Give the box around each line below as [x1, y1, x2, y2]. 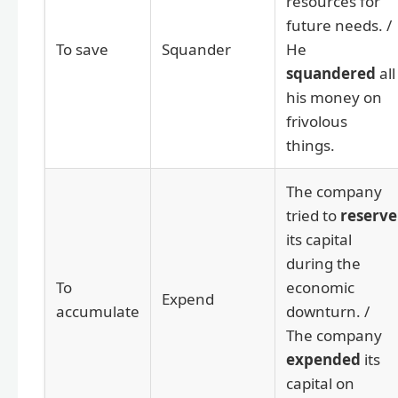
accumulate [56, 300, 139, 322]
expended [286, 348, 361, 370]
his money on [286, 86, 382, 107]
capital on [286, 372, 354, 394]
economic [286, 276, 354, 298]
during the [286, 252, 361, 274]
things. [286, 134, 335, 155]
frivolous [286, 110, 347, 131]
